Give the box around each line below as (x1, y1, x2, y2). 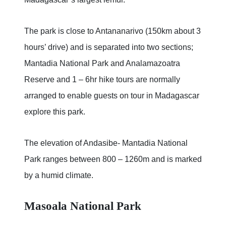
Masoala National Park (24, 199, 141, 213)
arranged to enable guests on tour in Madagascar (24, 91, 199, 100)
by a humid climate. (24, 171, 93, 180)
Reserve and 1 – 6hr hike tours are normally (24, 75, 180, 84)
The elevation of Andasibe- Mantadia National (24, 139, 188, 148)
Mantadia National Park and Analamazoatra (24, 59, 180, 68)
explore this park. (24, 107, 85, 117)
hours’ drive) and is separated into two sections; (24, 43, 193, 52)
